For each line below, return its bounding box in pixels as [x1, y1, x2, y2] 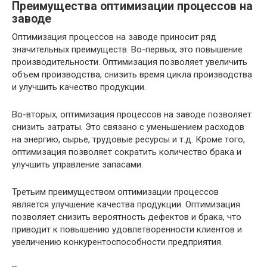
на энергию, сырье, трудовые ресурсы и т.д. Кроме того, [12, 133, 245, 145]
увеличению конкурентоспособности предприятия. [12, 236, 223, 247]
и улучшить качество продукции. [12, 81, 146, 92]
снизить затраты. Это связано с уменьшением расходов [12, 121, 244, 132]
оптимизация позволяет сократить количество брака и [12, 146, 241, 157]
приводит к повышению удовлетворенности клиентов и [12, 223, 242, 235]
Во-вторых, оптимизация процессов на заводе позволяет [12, 108, 252, 120]
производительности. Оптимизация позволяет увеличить [12, 56, 247, 67]
